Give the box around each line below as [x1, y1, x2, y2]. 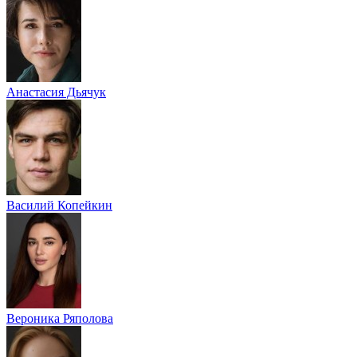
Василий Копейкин [6, 198, 112, 212]
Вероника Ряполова [6, 311, 113, 325]
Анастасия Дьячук [6, 84, 106, 99]
